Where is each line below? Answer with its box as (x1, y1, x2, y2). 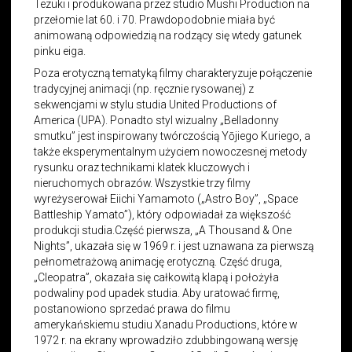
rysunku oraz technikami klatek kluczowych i (34, 160, 251, 174)
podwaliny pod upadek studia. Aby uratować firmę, (34, 286, 280, 299)
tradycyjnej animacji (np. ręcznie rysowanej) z (34, 82, 255, 95)
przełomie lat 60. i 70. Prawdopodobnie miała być (34, 13, 276, 26)
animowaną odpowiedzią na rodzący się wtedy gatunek (34, 28, 302, 42)
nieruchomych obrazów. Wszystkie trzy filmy (34, 176, 251, 189)
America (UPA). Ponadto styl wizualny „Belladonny (34, 113, 280, 126)
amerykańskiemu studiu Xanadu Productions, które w (34, 317, 298, 331)
